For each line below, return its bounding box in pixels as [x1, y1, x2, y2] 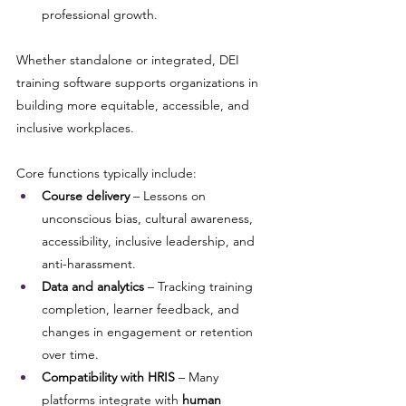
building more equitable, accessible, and [16, 97, 253, 113]
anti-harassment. [42, 256, 136, 272]
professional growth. [42, 6, 158, 23]
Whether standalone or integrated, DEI [16, 52, 243, 68]
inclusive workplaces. [16, 120, 134, 136]
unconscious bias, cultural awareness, [42, 210, 256, 227]
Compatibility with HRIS [42, 369, 175, 385]
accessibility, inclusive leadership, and [42, 233, 258, 249]
